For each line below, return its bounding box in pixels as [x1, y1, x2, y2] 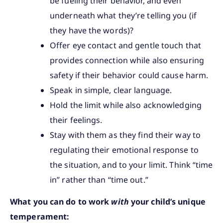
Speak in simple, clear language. [50, 84, 172, 96]
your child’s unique [128, 196, 206, 207]
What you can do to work [10, 196, 111, 207]
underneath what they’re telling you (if [50, 9, 197, 21]
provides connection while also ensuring [50, 54, 204, 66]
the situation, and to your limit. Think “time [50, 159, 213, 170]
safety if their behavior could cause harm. [50, 69, 209, 81]
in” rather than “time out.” [50, 174, 150, 185]
